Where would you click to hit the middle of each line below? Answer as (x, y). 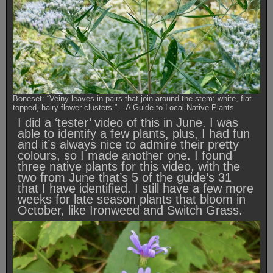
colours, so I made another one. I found (125, 155)
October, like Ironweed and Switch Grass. (132, 210)
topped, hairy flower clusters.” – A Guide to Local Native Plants (123, 107)
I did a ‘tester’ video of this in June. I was (128, 122)
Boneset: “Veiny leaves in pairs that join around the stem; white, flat (132, 98)
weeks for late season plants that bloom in (132, 199)
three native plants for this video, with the (129, 166)
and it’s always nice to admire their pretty (128, 144)
